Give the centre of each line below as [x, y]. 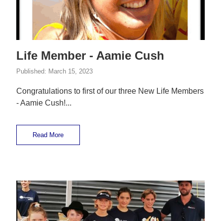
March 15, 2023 [71, 72]
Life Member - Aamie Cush [91, 56]
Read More [48, 135]
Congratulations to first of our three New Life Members [110, 91]
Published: [33, 72]
